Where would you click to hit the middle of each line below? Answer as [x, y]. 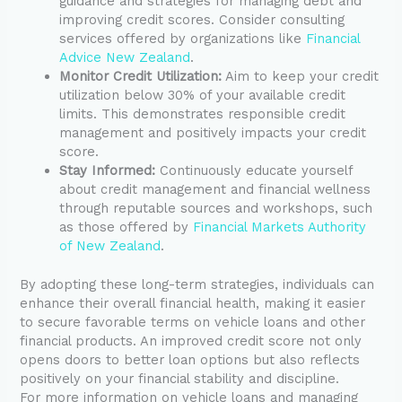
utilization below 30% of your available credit [203, 95]
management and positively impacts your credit [213, 132]
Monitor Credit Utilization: [141, 76]
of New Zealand [110, 245]
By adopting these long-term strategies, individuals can [197, 284]
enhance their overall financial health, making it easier [193, 303]
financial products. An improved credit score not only [191, 341]
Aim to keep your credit [301, 76]
